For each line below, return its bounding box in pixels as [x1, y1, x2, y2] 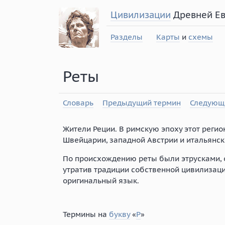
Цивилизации [110, 9, 171, 21]
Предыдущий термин [102, 97, 181, 107]
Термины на [62, 209, 109, 219]
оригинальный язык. [62, 175, 139, 185]
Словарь [62, 97, 93, 107]
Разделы [110, 32, 143, 42]
